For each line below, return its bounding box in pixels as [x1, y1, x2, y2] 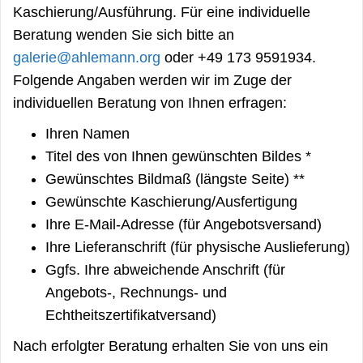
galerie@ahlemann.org [13, 49, 160, 66]
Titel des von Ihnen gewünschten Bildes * [45, 147, 311, 164]
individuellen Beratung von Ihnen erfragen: [13, 94, 287, 111]
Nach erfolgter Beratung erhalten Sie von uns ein [13, 337, 328, 354]
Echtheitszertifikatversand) [45, 306, 216, 323]
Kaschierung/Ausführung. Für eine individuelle [13, 3, 310, 20]
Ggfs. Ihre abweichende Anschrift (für [45, 261, 285, 278]
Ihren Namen [45, 125, 130, 142]
